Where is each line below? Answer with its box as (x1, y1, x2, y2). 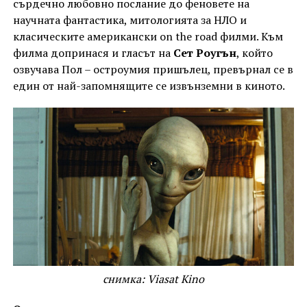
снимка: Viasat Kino (102, 271, 204, 287)
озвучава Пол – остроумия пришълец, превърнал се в (12, 62, 293, 77)
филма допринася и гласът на (12, 45, 173, 61)
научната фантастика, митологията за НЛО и (12, 12, 247, 28)
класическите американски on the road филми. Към (12, 29, 283, 45)
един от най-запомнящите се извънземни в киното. (12, 78, 285, 94)
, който (236, 45, 273, 61)
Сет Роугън (173, 45, 236, 61)
